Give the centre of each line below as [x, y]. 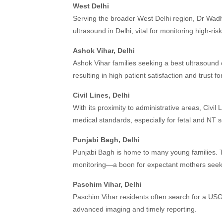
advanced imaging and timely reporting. [135, 209]
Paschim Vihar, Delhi [107, 184]
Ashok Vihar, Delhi [104, 51]
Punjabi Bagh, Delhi [106, 140]
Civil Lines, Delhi [101, 95]
